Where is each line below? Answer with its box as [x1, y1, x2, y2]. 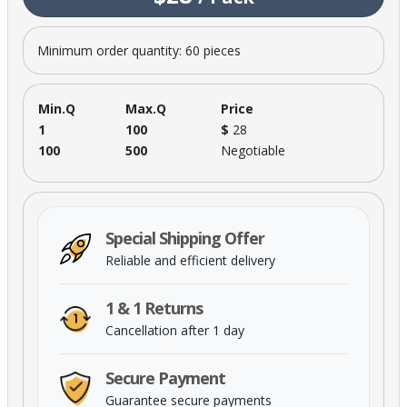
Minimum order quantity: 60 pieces [37, 41, 241, 59]
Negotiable [221, 141, 285, 159]
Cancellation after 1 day [105, 321, 244, 339]
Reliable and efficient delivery [105, 251, 275, 269]
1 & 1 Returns [105, 296, 203, 319]
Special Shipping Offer [105, 226, 264, 249]
